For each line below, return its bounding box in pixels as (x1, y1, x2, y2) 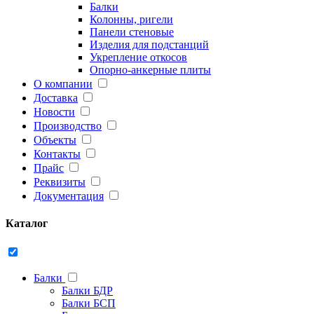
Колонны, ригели (90, 13, 173, 26)
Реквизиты (34, 176, 86, 189)
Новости (34, 106, 75, 118)
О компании (34, 78, 93, 90)
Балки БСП (62, 296, 116, 309)
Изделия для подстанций (90, 39, 209, 51)
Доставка (34, 92, 78, 104)
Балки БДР (62, 284, 113, 296)
